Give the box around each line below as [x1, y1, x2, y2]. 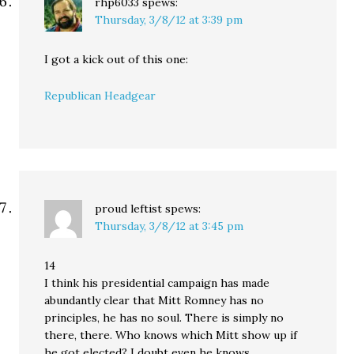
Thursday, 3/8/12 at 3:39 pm [95, 13, 243, 27]
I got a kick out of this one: [44, 52, 189, 66]
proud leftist [95, 201, 163, 216]
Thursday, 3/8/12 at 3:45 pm [95, 219, 244, 233]
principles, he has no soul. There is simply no [44, 311, 284, 325]
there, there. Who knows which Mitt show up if [44, 328, 298, 342]
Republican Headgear [44, 88, 156, 103]
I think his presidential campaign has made [44, 276, 270, 290]
